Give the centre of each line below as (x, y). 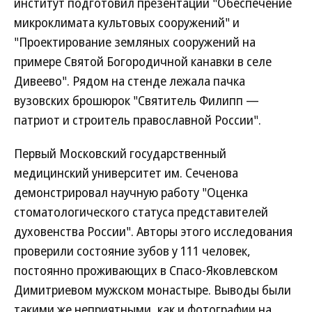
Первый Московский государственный (120, 153)
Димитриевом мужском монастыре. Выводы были (153, 290)
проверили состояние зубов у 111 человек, (132, 251)
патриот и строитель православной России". (138, 120)
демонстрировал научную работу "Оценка (131, 192)
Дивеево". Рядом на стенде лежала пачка (130, 81)
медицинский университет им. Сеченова (126, 173)
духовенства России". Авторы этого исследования (153, 231)
